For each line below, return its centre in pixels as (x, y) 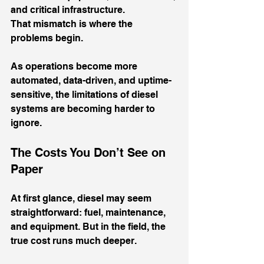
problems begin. (47, 38)
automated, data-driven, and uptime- (91, 80)
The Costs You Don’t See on (90, 153)
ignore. (26, 123)
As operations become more (75, 66)
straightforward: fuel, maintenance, (89, 212)
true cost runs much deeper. (74, 241)
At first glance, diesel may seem (82, 198)
